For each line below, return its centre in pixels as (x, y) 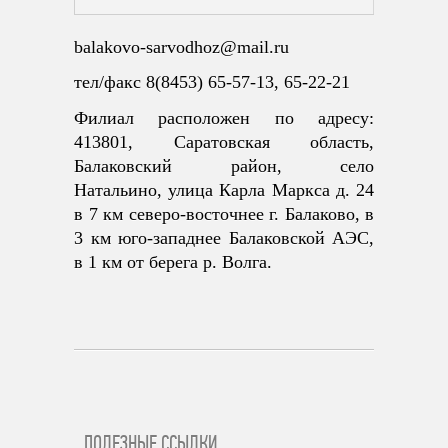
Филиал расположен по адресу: (224, 118)
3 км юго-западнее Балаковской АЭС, (224, 238)
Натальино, (121, 190)
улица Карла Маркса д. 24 (271, 190)
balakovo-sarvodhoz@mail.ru (181, 47)
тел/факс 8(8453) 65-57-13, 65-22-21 (212, 82)
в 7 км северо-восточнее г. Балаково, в (224, 214)
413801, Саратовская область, (224, 142)
